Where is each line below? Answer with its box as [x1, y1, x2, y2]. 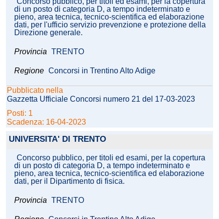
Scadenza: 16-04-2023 [7, 118, 86, 127]
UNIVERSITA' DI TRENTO [9, 134, 106, 144]
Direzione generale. [14, 28, 83, 37]
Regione [14, 66, 44, 75]
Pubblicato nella [7, 86, 63, 95]
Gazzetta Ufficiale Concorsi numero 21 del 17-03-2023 [7, 95, 195, 104]
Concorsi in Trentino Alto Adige [48, 66, 155, 75]
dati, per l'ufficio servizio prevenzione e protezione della [14, 21, 206, 29]
